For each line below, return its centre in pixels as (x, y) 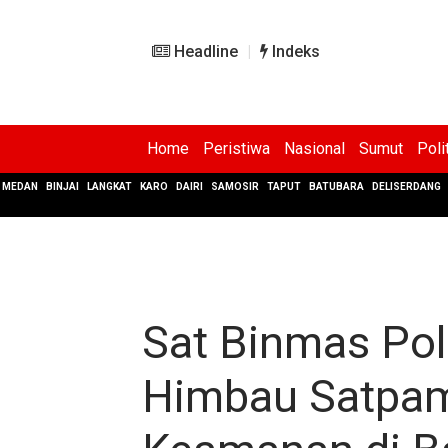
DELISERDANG (406, 186)
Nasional (314, 148)
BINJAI (62, 186)
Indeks (294, 51)
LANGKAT (109, 186)
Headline (204, 51)
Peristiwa (236, 148)
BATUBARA (336, 186)
